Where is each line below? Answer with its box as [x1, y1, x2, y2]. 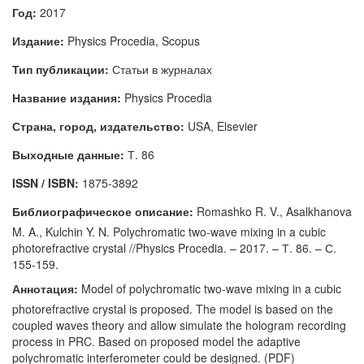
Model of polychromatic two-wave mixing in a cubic [78, 280, 341, 297]
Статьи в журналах [109, 61, 212, 77]
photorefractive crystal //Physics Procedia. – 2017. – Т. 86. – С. [12, 240, 336, 256]
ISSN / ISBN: [12, 175, 79, 191]
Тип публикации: [12, 61, 109, 77]
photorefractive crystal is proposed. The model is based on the [12, 301, 333, 317]
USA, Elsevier [184, 118, 258, 134]
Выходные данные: [12, 146, 124, 162]
